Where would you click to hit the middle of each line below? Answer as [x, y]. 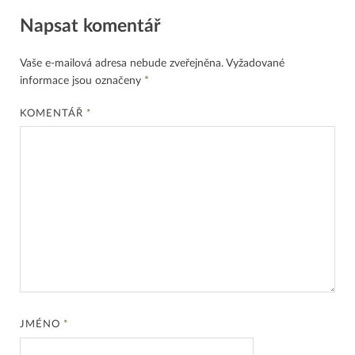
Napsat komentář [90, 25]
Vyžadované [255, 63]
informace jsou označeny [82, 80]
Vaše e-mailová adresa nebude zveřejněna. [122, 63]
